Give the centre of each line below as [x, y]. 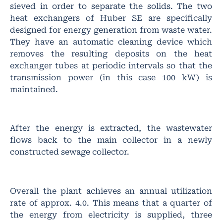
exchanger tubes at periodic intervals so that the [111, 65]
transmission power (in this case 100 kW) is [111, 77]
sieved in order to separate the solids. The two [111, 6]
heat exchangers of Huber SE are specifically [111, 18]
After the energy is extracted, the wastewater [111, 128]
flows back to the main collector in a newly [111, 140]
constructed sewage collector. [70, 152]
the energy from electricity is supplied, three [111, 215]
